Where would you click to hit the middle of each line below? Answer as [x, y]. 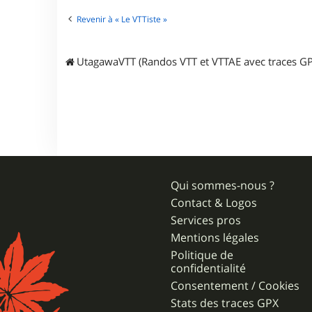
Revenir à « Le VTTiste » [122, 19]
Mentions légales [215, 237]
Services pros [206, 220]
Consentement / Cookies [235, 286]
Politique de [202, 255]
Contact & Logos [214, 203]
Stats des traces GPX [225, 303]
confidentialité [209, 268]
